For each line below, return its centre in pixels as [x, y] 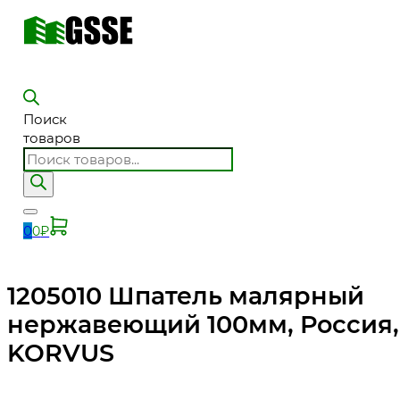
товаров [52, 138]
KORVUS [61, 353]
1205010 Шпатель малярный [186, 296]
